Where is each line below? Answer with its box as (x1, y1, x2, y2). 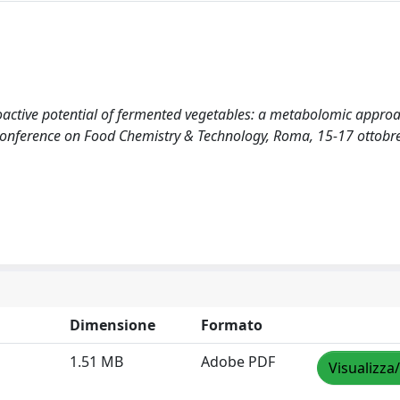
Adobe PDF (201, 351, 275, 371)
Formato (201, 314, 262, 335)
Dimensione (70, 314, 155, 335)
